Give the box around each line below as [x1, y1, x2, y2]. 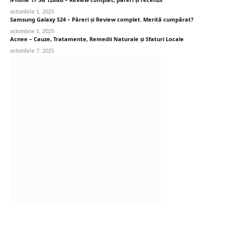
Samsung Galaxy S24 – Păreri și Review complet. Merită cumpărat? [10, 15, 193, 23]
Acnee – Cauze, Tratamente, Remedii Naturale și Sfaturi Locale [10, 35, 184, 43]
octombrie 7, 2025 [10, 48, 54, 54]
